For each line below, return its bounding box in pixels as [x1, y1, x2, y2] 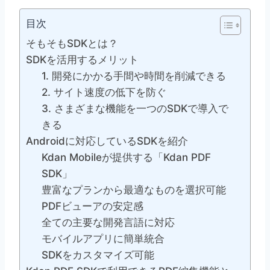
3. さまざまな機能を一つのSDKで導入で [41, 102, 228, 115]
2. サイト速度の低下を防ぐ [41, 86, 166, 99]
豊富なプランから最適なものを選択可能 [41, 184, 226, 196]
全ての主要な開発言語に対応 [41, 216, 175, 229]
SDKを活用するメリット [26, 54, 139, 66]
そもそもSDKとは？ [26, 37, 118, 50]
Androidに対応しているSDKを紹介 [26, 135, 188, 148]
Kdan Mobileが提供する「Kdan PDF [41, 151, 211, 164]
